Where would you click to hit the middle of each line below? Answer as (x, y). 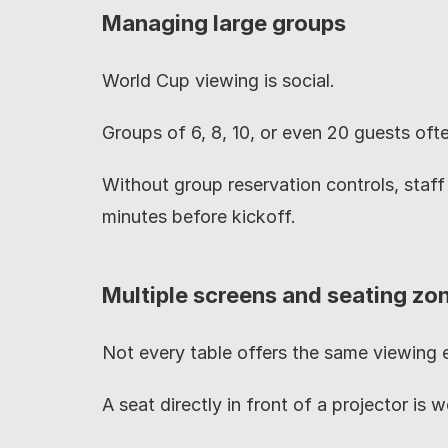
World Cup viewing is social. (218, 80)
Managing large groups (224, 23)
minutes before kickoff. (199, 216)
